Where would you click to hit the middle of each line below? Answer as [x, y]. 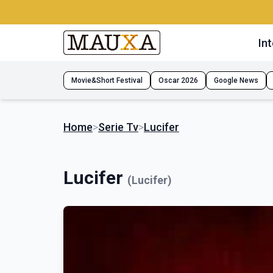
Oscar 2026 [178, 80]
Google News [236, 80]
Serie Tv [118, 127]
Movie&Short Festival [107, 80]
